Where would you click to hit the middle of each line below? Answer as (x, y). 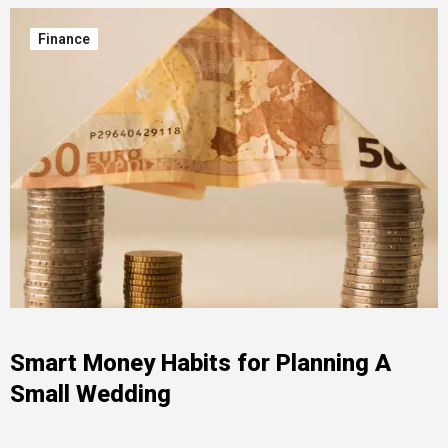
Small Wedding (90, 394)
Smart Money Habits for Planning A (200, 363)
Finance (63, 39)
